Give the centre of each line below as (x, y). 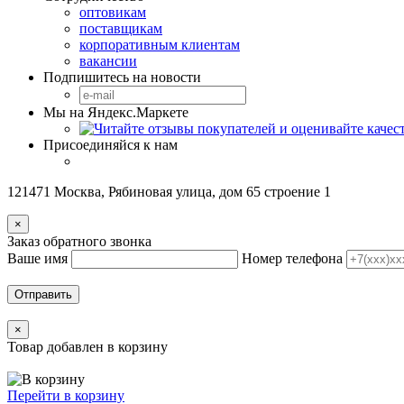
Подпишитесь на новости (122, 77)
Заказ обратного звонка (79, 241)
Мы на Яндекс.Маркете (116, 112)
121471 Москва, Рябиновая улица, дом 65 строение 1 (169, 191)
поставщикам (121, 28)
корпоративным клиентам (160, 44)
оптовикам (113, 12)
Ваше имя (37, 258)
